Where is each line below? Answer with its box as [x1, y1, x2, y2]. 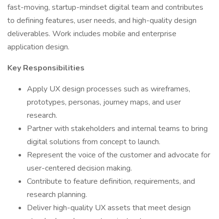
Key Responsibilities [7, 63, 85, 73]
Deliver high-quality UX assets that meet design [27, 202, 191, 213]
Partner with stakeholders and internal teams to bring [27, 123, 208, 134]
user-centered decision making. [27, 163, 132, 174]
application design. [7, 42, 69, 52]
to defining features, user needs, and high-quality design [7, 15, 197, 26]
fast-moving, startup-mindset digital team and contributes [7, 2, 203, 13]
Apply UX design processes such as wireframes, [27, 84, 190, 94]
